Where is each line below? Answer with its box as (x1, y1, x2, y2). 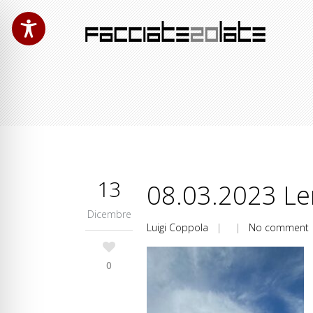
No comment (249, 221, 309, 234)
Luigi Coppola (147, 221, 208, 234)
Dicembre (87, 208, 131, 221)
